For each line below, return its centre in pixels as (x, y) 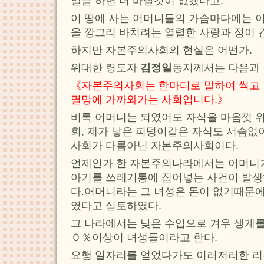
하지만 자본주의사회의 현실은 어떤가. (161, 50)
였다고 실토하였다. (116, 206)
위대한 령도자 (105, 68)
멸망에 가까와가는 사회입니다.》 (149, 100)
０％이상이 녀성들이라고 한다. (144, 238)
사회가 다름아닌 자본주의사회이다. (155, 146)
